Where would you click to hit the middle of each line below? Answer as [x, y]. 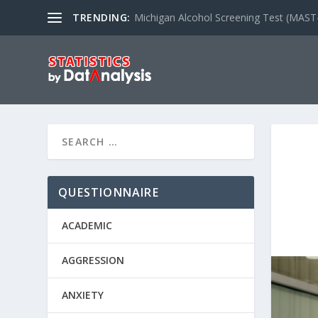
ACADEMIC [87, 225]
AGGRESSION [93, 260]
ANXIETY [83, 295]
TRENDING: [102, 17]
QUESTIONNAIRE [109, 192]
